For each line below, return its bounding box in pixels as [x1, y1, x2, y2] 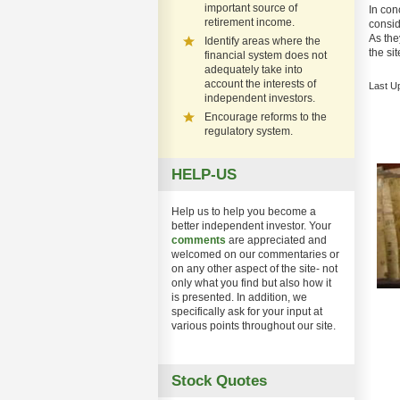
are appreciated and [226, 234, 327, 246]
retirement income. [204, 16, 295, 29]
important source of [204, 2, 297, 14]
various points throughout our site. [171, 320, 336, 332]
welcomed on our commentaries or [171, 248, 339, 261]
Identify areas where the [204, 35, 321, 47]
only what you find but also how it [171, 277, 331, 289]
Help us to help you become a [171, 205, 316, 218]
